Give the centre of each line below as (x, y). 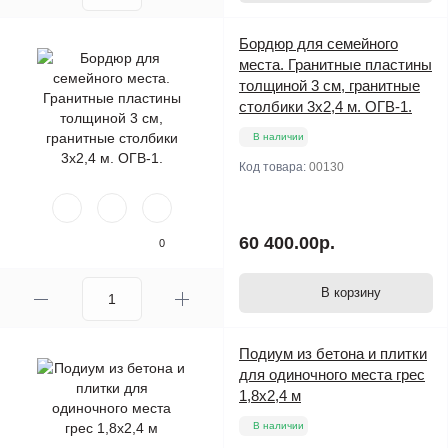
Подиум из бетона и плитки (333, 354)
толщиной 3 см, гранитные (329, 86)
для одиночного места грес (332, 375)
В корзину (351, 293)
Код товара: (274, 167)
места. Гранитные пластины (335, 65)
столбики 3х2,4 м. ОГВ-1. (325, 107)
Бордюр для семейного (318, 44)
